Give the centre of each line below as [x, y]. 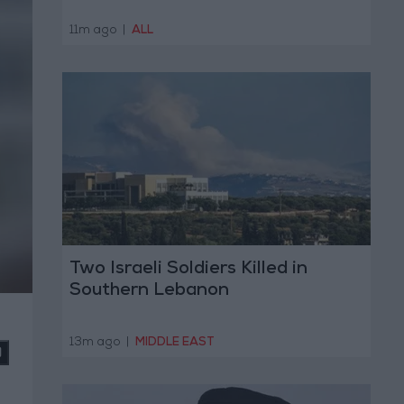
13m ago [96, 343]
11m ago [94, 31]
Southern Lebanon [149, 292]
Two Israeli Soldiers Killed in [188, 270]
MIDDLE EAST [175, 343]
